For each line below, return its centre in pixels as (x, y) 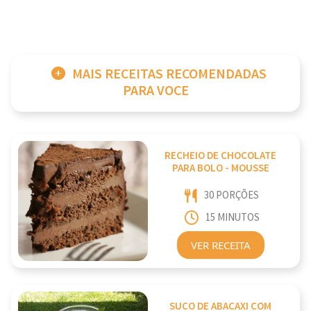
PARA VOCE (155, 91)
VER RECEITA (220, 245)
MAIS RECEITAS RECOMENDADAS (169, 74)
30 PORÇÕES (232, 195)
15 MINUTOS (232, 218)
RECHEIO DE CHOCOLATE (221, 156)
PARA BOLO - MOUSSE (220, 169)
